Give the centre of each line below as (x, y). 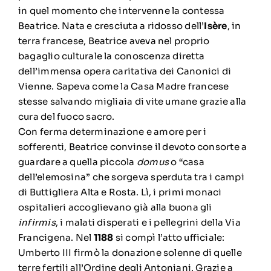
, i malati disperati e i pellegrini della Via (148, 222)
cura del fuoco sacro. (66, 116)
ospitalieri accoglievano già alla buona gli (115, 207)
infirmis (37, 222)
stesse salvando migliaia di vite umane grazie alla (132, 101)
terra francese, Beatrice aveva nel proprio (114, 41)
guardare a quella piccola (77, 162)
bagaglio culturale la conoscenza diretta (111, 56)
